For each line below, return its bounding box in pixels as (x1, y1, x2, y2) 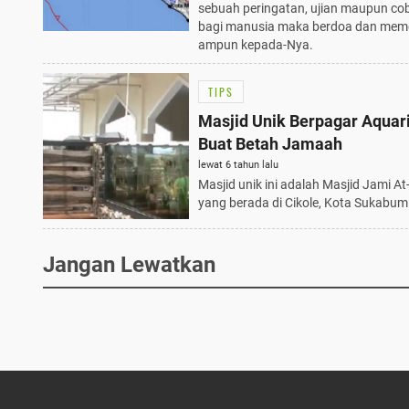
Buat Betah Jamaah (198, 134, 342, 154)
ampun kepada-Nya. (198, 37, 313, 52)
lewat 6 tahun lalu (198, 159, 278, 172)
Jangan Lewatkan (43, 251, 215, 278)
